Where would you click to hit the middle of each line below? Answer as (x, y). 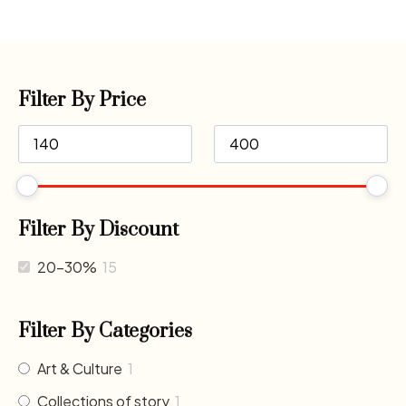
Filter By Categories (105, 331)
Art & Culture (80, 368)
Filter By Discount (98, 229)
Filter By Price (82, 100)
